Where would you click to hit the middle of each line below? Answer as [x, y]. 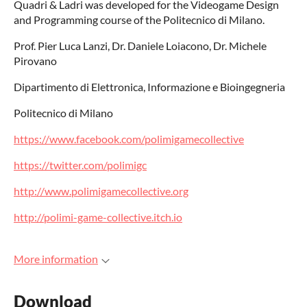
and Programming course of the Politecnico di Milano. [139, 20]
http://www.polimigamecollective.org [101, 191]
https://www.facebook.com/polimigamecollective [129, 139]
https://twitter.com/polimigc [80, 165]
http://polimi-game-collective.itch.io [98, 217]
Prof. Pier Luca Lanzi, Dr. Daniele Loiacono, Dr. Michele [140, 46]
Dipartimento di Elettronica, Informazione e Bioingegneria [149, 87]
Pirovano [35, 61]
